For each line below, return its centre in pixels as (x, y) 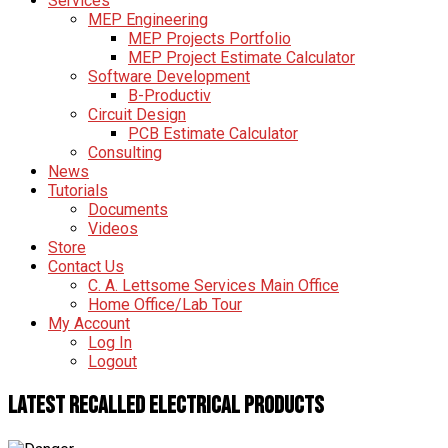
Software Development (169, 76)
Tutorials (78, 190)
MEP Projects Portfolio (209, 38)
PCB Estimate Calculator (213, 133)
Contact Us (86, 266)
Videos (113, 228)
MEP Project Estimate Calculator (241, 57)
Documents (128, 209)
